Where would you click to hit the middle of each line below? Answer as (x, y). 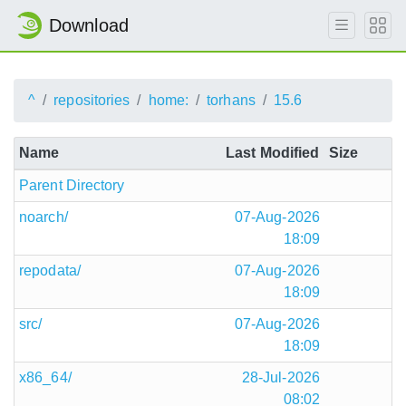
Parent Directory (72, 185)
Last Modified (273, 153)
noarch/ (43, 217)
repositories (92, 100)
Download (89, 25)
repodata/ (50, 271)
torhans (231, 100)
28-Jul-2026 (280, 377)
